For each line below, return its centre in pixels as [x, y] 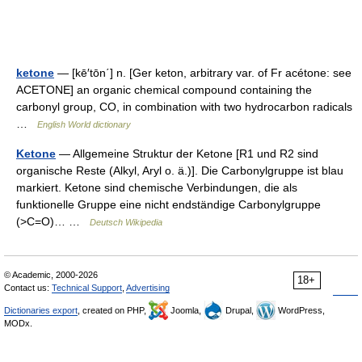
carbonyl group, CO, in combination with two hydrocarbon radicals [184, 106]
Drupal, [240, 310]
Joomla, [186, 310]
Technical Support [87, 287]
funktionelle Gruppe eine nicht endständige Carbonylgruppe [168, 204]
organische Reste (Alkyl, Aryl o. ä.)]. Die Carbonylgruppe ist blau [180, 170]
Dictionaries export [41, 310]
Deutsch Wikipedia [126, 222]
